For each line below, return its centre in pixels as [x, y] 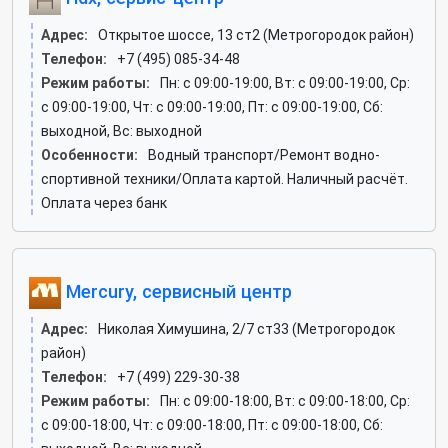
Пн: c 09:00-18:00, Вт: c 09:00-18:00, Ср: [285, 401]
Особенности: [89, 155]
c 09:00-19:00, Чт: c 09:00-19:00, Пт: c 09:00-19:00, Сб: [212, 107]
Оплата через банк [104, 203]
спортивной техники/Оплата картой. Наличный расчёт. [224, 179]
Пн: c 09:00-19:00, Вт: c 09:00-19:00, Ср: [285, 83]
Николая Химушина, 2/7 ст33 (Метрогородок [246, 329]
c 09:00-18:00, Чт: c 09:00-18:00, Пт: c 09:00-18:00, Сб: [212, 425]
